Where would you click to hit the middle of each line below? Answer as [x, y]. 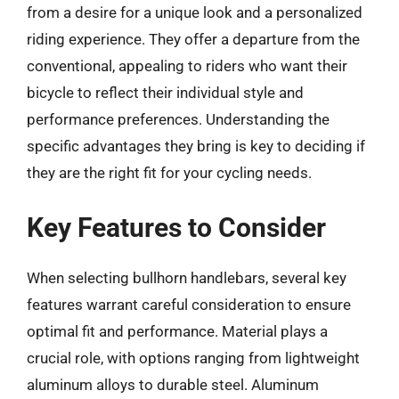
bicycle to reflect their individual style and [165, 93]
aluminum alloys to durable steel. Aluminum [173, 384]
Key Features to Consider [176, 227]
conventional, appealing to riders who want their [187, 66]
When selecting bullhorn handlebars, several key [187, 277]
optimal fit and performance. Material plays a [177, 331]
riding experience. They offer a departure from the [193, 39]
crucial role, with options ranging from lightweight [193, 358]
